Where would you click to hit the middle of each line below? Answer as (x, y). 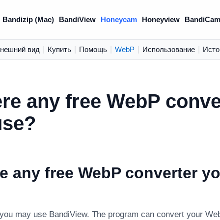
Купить (59, 49)
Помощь (93, 49)
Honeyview (161, 19)
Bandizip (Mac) (28, 19)
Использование (168, 49)
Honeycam (119, 19)
